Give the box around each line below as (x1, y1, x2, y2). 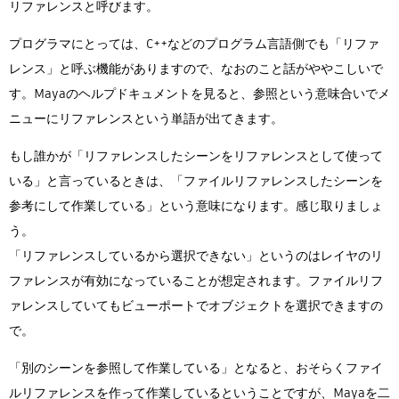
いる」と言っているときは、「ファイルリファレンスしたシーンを (9, 172, 383, 191)
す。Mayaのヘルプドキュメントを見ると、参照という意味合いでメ (9, 85, 390, 103)
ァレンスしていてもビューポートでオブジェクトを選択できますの (9, 297, 383, 315)
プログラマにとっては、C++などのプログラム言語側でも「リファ (9, 35, 379, 53)
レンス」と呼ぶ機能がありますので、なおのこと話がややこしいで (9, 60, 383, 78)
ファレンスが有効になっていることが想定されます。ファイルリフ (9, 272, 383, 290)
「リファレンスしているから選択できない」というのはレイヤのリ (9, 247, 383, 265)
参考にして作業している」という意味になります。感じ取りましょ (9, 197, 383, 216)
